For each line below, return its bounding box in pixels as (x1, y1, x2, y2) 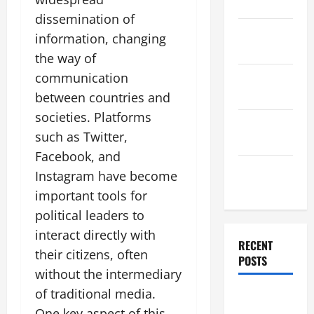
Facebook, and (35, 148, 121, 165)
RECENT (238, 237, 273, 254)
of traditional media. (35, 285, 156, 302)
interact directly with (35, 226, 156, 243)
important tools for (35, 187, 147, 204)
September (238, 115, 289, 132)
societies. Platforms (35, 109, 151, 125)
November (238, 24, 285, 41)
